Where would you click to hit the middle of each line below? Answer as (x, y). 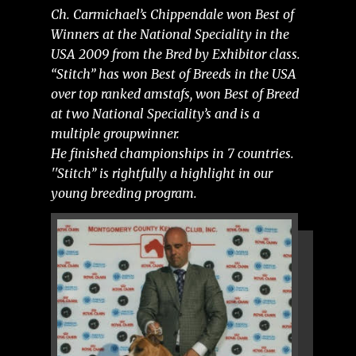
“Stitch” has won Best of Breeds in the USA (174, 74)
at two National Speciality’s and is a (155, 114)
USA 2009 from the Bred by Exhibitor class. (176, 54)
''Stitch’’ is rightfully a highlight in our (162, 173)
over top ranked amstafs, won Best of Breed (175, 94)
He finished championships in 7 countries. (172, 153)
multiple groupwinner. (115, 133)
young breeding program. (124, 193)
